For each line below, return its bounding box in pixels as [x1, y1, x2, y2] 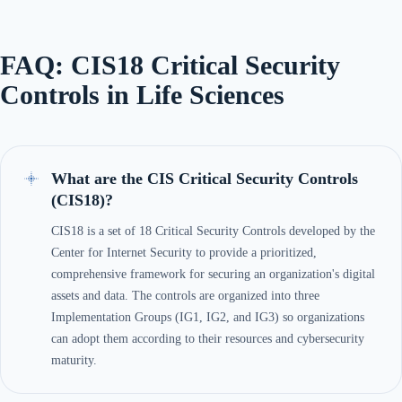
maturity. [51, 354, 97, 368]
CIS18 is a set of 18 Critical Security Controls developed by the [51, 224, 375, 239]
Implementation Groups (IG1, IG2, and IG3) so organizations [51, 310, 364, 325]
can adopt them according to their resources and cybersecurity [51, 332, 364, 346]
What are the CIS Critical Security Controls [51, 169, 358, 188]
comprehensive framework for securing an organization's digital [51, 267, 375, 282]
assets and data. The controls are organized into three [51, 289, 319, 303]
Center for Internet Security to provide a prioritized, [51, 246, 317, 260]
